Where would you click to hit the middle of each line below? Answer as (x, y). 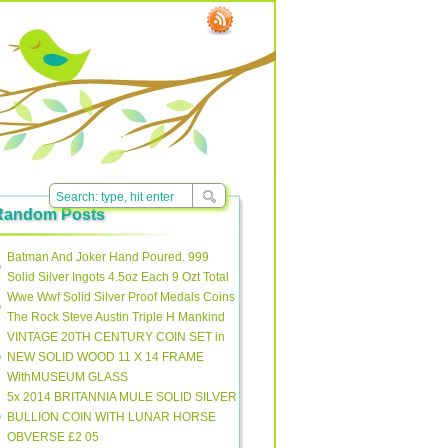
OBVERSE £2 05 (53, 437)
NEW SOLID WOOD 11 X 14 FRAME (105, 357)
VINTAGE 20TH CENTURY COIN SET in (116, 337)
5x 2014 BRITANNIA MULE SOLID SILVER (122, 397)
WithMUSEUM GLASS (67, 377)
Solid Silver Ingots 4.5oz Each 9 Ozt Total (118, 277)
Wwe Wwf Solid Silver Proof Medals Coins (121, 297)
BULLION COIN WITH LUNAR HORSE (111, 417)
